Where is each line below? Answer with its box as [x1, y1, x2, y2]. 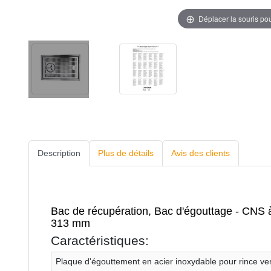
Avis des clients [171, 148, 230, 158]
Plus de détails [98, 148, 154, 158]
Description [38, 148, 80, 158]
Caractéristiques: [51, 233, 149, 247]
